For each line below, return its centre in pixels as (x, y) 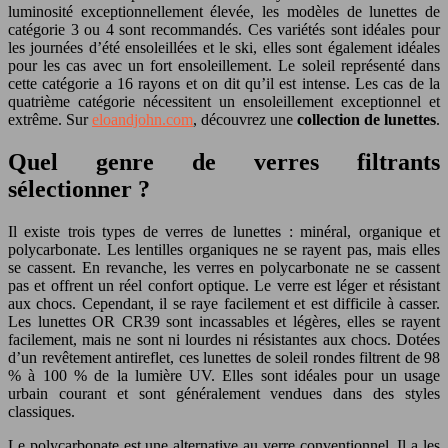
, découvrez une (245, 119)
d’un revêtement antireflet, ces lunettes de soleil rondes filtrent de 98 (224, 357)
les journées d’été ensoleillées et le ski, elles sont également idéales (224, 47)
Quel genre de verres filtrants (224, 161)
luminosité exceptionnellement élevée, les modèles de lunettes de (224, 11)
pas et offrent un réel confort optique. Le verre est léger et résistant (224, 285)
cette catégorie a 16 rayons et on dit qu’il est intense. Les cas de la (224, 83)
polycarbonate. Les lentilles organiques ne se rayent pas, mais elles (224, 249)
